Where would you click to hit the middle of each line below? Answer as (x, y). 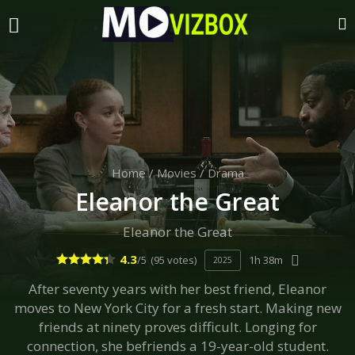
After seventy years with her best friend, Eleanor (177, 289)
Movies (176, 173)
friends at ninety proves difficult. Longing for (177, 327)
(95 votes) (173, 260)
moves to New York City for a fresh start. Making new (177, 308)
